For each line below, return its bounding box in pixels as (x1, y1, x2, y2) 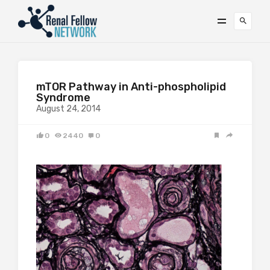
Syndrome (36, 91, 90, 104)
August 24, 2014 (36, 104, 101, 114)
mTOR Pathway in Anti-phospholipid (36, 80, 226, 93)
